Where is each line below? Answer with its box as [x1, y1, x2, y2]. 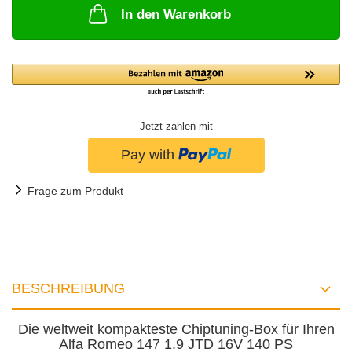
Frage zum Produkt [27, 184, 123, 197]
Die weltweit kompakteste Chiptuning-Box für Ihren [17, 321, 335, 337]
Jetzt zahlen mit [139, 121, 213, 132]
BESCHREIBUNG [12, 280, 125, 296]
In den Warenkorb [121, 7, 231, 22]
